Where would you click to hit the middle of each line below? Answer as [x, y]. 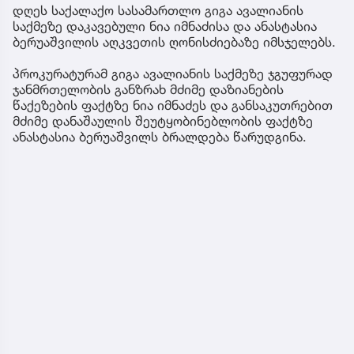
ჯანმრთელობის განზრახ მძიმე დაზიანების [148, 89]
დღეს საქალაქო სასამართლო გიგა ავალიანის [158, 10]
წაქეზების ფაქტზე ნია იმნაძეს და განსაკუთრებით [173, 105]
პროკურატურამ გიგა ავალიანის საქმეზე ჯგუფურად [173, 73]
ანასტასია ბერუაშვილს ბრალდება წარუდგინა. [160, 136]
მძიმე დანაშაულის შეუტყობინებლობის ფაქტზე [163, 121]
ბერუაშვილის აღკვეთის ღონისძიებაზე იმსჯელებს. [174, 41]
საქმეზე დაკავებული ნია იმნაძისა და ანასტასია [165, 26]
